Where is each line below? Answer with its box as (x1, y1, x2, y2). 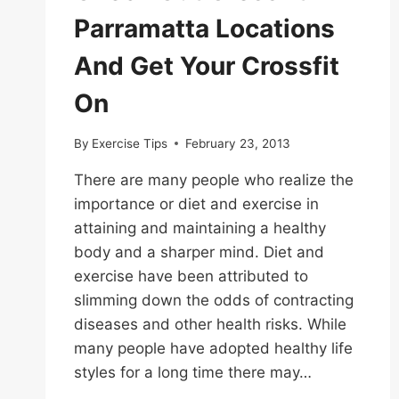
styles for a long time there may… (74, 362, 312, 381)
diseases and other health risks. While (74, 314, 346, 333)
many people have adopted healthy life (74, 338, 353, 357)
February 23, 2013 (185, 135, 291, 151)
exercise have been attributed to (74, 266, 308, 285)
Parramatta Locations (74, 12, 335, 44)
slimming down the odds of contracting (74, 290, 354, 309)
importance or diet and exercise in (74, 194, 319, 213)
